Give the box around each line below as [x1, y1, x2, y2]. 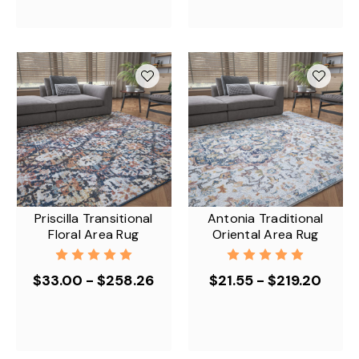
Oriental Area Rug [212, 226, 319, 243]
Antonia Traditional [207, 210, 324, 227]
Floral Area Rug [48, 226, 139, 243]
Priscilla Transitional [34, 210, 153, 227]
